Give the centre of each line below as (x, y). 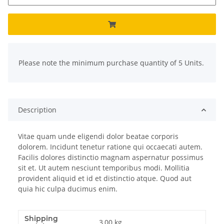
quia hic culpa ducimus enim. (68, 189)
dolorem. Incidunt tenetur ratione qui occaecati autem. (110, 147)
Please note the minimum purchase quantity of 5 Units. (111, 63)
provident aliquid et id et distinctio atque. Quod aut (105, 178)
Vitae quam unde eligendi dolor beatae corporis (98, 136)
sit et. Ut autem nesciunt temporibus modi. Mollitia (104, 168)
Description (37, 110)
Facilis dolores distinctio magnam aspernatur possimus (111, 157)
